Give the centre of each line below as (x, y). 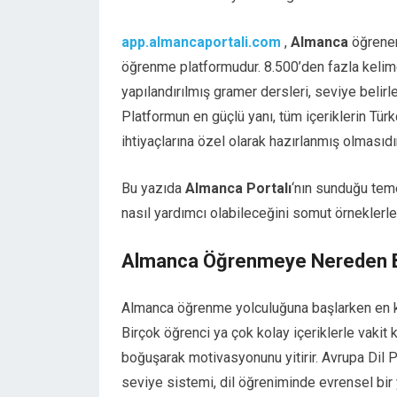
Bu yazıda (153, 188)
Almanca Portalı (238, 188)
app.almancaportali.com (201, 42)
